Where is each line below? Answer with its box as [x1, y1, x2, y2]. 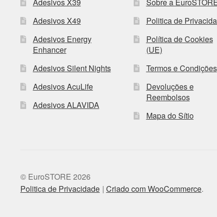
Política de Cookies [146, 33, 213, 45]
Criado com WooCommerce [106, 183, 201, 195]
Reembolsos [146, 91, 190, 103]
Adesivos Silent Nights [32, 62, 111, 74]
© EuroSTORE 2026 [20, 171, 91, 183]
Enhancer [32, 44, 66, 55]
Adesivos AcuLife [32, 80, 93, 92]
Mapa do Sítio [146, 109, 194, 121]
